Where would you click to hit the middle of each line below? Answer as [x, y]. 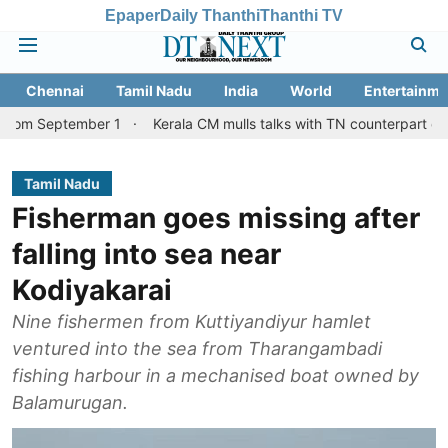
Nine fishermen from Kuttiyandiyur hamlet [191, 321]
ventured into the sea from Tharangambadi [197, 348]
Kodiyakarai [92, 290]
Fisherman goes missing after [216, 218]
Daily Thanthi [210, 15]
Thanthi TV [301, 15]
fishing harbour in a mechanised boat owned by [215, 375]
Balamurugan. [70, 402]
